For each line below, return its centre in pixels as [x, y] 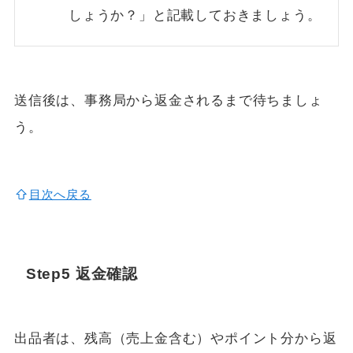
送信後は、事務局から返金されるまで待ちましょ [168, 100]
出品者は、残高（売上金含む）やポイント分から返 [175, 339]
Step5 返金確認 [82, 273]
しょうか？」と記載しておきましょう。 [195, 16]
